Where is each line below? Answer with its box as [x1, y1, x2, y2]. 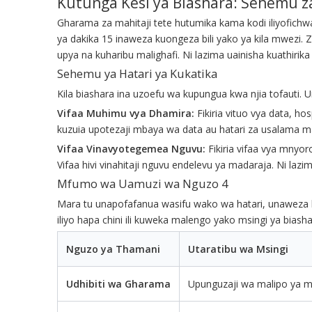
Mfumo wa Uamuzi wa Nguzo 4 [57, 175, 228, 192]
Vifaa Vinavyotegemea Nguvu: [57, 141, 208, 155]
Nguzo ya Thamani [66, 242, 160, 256]
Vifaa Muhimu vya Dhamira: [57, 106, 197, 120]
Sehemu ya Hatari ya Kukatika [57, 65, 217, 81]
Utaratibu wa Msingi [188, 242, 288, 256]
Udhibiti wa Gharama [66, 276, 171, 290]
